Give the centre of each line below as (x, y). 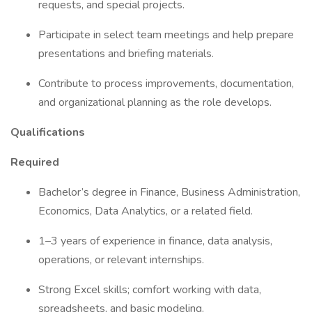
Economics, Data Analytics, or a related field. (147, 211)
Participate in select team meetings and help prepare (166, 35)
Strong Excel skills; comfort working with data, (150, 290)
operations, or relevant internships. (123, 260)
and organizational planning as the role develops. (156, 102)
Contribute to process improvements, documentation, (166, 84)
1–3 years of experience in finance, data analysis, (155, 241)
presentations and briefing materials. (127, 54)
